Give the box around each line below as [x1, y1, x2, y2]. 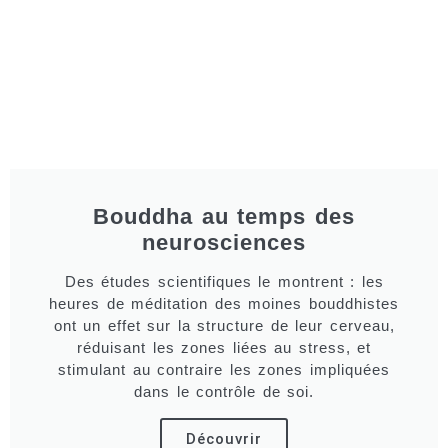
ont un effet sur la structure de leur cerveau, [53, 317, 395, 334]
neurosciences [142, 230, 306, 255]
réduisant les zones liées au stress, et [77, 339, 371, 356]
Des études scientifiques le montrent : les [64, 273, 384, 290]
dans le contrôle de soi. [134, 383, 314, 400]
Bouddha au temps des [93, 204, 355, 229]
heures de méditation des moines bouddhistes [49, 295, 399, 312]
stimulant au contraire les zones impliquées [58, 361, 390, 378]
